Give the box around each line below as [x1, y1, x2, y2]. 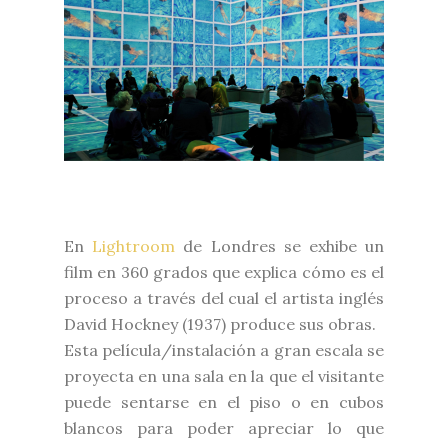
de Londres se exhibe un [175, 235, 385, 256]
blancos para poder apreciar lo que [64, 417, 384, 438]
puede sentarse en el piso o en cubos [64, 391, 384, 412]
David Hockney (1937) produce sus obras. [64, 313, 380, 334]
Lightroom [92, 235, 176, 256]
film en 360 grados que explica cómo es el [64, 261, 384, 282]
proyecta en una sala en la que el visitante [64, 365, 384, 386]
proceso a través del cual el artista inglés [64, 287, 384, 308]
